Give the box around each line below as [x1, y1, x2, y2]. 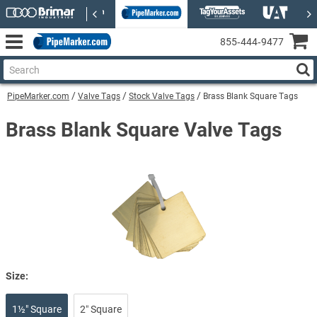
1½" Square [12, 303, 62, 315]
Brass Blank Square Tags [203, 91, 298, 101]
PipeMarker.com [7, 91, 69, 101]
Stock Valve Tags [129, 91, 195, 101]
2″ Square [80, 303, 122, 315]
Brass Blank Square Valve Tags [6, 118, 282, 142]
